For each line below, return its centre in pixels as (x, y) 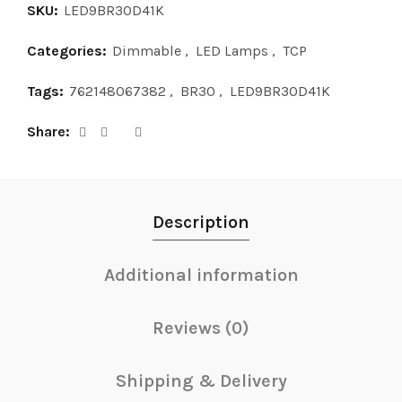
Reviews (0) (201, 328)
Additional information (201, 275)
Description (201, 222)
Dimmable (147, 50)
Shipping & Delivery (201, 380)
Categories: (69, 50)
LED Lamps (232, 50)
